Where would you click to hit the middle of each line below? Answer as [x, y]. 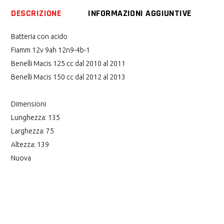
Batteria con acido [39, 36]
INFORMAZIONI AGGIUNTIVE [140, 13]
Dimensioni [29, 104]
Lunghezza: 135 [36, 117]
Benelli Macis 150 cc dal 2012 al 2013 [68, 77]
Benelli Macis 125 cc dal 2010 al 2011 [68, 63]
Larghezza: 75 [33, 131]
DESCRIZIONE [36, 13]
